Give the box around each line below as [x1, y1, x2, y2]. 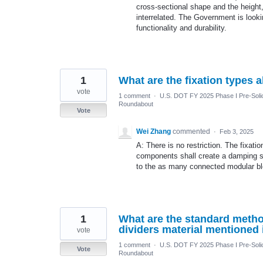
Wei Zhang [136, 127, 171, 136]
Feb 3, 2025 [220, 128, 254, 135]
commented [173, 127, 212, 136]
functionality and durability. [136, 23, 227, 32]
